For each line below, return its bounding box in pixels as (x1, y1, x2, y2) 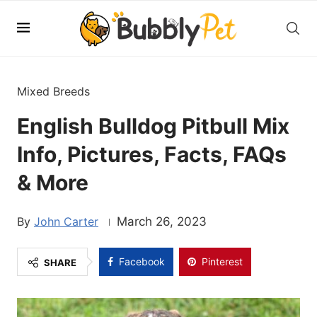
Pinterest (202, 255, 243, 267)
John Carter (34, 214, 98, 229)
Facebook (119, 255, 165, 267)
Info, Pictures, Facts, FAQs (17, 142, 287, 167)
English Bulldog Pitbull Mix (17, 113, 289, 139)
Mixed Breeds (17, 84, 90, 98)
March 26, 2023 (117, 214, 207, 229)
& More (17, 170, 88, 195)
